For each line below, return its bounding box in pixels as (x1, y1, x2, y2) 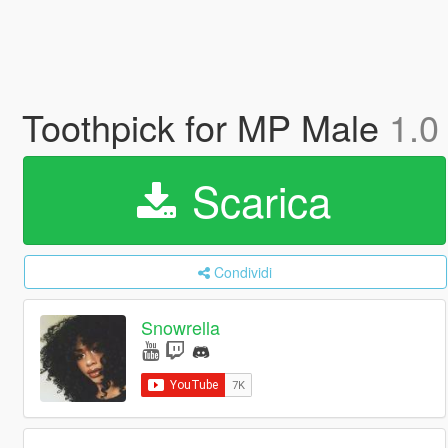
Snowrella (141, 314, 221, 341)
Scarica (180, 170, 332, 230)
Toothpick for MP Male (21, 101, 389, 152)
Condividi (214, 262, 273, 282)
